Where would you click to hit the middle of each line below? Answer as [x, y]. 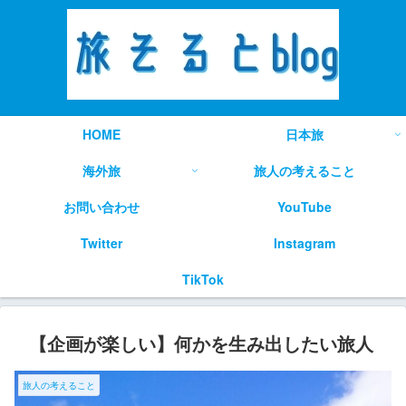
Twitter [101, 243]
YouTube [304, 207]
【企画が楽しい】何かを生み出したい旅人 [201, 343]
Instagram [304, 243]
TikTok [203, 279]
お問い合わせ [101, 207]
